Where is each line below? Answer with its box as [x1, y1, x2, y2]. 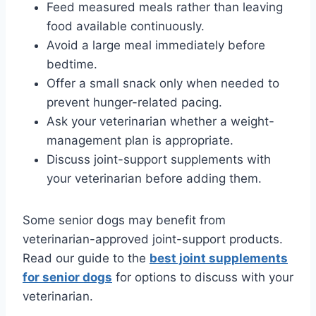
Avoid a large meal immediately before [47, 38, 265, 53]
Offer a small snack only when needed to [47, 76, 279, 91]
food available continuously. [47, 19, 205, 34]
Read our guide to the [23, 251, 150, 266]
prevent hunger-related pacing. [47, 95, 222, 110]
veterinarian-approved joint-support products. [23, 232, 283, 247]
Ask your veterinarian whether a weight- [47, 114, 274, 129]
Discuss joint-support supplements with [47, 152, 271, 167]
